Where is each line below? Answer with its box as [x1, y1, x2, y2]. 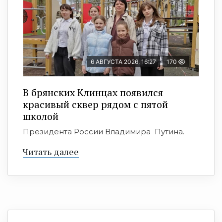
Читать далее [23, 145, 79, 158]
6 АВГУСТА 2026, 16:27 [91, 57, 156, 65]
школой [23, 109, 58, 123]
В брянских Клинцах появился [23, 85, 163, 99]
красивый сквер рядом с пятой [23, 97, 168, 111]
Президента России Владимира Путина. [23, 126, 184, 136]
